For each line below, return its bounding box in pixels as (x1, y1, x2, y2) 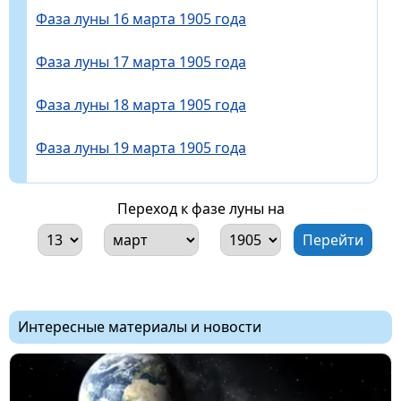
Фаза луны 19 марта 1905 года (36, 137, 246, 158)
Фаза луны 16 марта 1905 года (36, 8, 246, 29)
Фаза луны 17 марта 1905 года (36, 51, 246, 72)
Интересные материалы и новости (18, 316, 261, 337)
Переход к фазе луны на (116, 198, 285, 218)
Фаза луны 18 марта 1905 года (36, 94, 246, 115)
